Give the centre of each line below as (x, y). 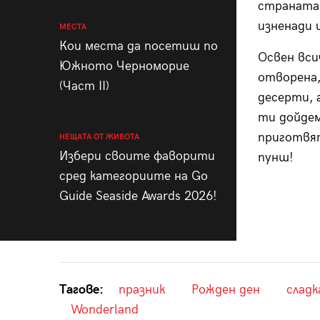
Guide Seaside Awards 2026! (138, 196)
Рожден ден (225, 289)
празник (141, 289)
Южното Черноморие (124, 66)
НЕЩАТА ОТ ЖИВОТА (99, 136)
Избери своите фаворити (137, 156)
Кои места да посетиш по (138, 46)
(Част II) (84, 86)
